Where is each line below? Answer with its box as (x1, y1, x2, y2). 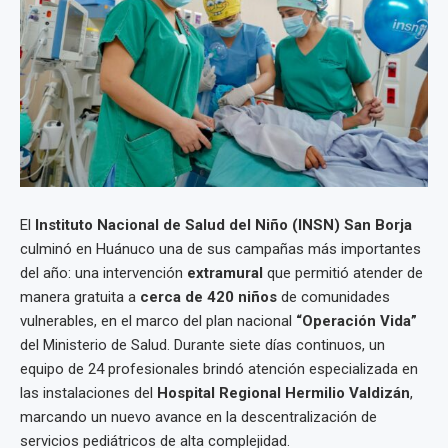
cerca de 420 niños (140, 288, 277, 306)
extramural (187, 264, 263, 282)
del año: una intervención (20, 264, 187, 282)
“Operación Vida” (296, 312, 417, 330)
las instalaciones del (20, 384, 157, 402)
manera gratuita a (20, 288, 140, 306)
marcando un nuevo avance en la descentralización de (20, 408, 377, 426)
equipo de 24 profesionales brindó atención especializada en (20, 360, 418, 378)
